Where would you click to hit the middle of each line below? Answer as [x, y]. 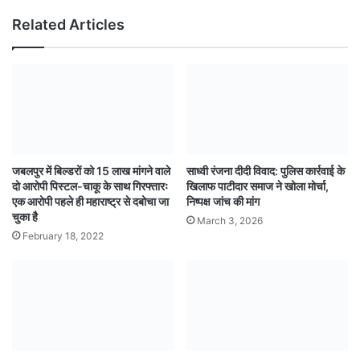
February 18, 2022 [63, 235]
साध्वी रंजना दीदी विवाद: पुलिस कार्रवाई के [266, 170]
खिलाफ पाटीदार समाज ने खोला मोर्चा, [258, 186]
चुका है [25, 216]
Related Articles [68, 24]
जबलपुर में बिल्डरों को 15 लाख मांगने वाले [91, 170]
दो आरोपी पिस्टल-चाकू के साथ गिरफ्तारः [90, 186]
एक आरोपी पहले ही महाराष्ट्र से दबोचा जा [90, 201]
